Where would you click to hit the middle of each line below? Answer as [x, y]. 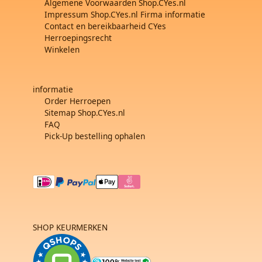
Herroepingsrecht [78, 37]
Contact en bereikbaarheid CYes [105, 26]
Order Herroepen [77, 101]
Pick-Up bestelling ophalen [95, 136]
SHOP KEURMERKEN [70, 227]
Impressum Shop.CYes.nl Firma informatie [125, 14]
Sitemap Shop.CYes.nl [85, 112]
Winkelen [62, 49]
